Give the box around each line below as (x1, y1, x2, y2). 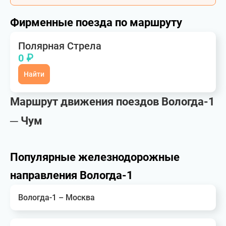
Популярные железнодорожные (10, 151, 180, 163)
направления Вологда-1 (10, 169, 133, 182)
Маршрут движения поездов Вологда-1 (10, 95, 215, 108)
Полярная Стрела (18, 40, 101, 52)
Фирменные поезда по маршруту (10, 16, 182, 29)
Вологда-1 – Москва (18, 193, 95, 202)
